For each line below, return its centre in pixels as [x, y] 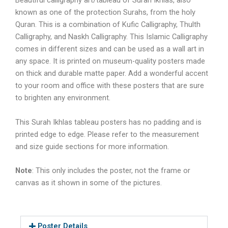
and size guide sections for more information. [92, 146]
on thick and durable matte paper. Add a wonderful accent [112, 74]
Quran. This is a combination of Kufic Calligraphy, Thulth [108, 25]
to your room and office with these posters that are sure [110, 86]
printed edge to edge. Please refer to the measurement [107, 134]
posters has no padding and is [151, 122]
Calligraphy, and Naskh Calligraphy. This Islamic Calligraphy [111, 37]
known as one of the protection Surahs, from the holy [105, 12]
